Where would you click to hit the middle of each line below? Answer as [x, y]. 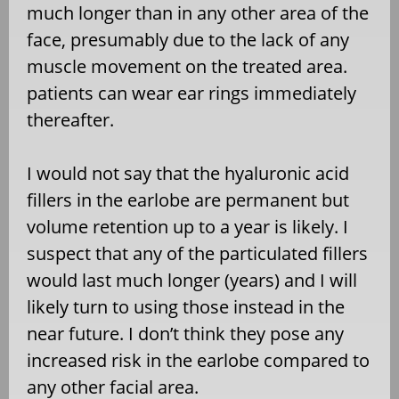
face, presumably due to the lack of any [188, 39]
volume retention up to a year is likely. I [187, 226]
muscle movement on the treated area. [187, 66]
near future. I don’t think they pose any [185, 333]
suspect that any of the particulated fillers [197, 253]
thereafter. [70, 119]
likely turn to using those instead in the [186, 306]
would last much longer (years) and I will [192, 280]
